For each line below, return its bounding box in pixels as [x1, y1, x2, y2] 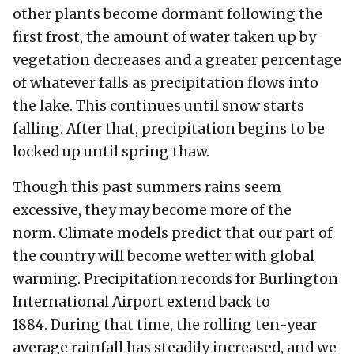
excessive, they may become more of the [13, 201, 292, 219]
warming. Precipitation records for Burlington [13, 269, 338, 288]
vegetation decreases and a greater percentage [13, 51, 341, 69]
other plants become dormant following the [13, 5, 322, 23]
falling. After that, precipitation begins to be [13, 119, 325, 137]
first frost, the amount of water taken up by [13, 28, 316, 46]
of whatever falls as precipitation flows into [13, 73, 318, 92]
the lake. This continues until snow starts [13, 96, 304, 115]
